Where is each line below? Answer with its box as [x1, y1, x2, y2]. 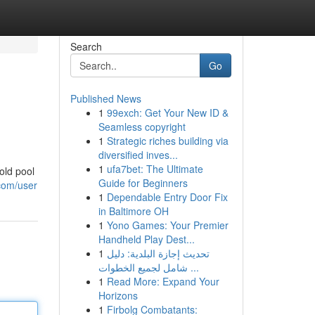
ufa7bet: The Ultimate [106, 162, 203, 176]
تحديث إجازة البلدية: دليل [106, 246, 210, 260]
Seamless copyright [98, 120, 186, 134]
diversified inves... [98, 148, 178, 162]
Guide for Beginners [98, 176, 188, 190]
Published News [70, 91, 141, 105]
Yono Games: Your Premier [106, 218, 229, 232]
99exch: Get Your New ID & [106, 105, 229, 120]
